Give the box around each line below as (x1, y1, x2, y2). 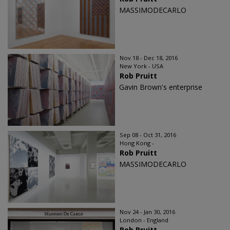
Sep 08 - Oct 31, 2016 (120, 131, 176, 139)
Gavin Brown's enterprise (119, 82, 202, 92)
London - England (120, 216, 168, 224)
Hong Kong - (120, 139, 154, 147)
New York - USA (120, 62, 163, 70)
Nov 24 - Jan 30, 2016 (120, 208, 175, 216)
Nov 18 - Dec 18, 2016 (120, 54, 178, 62)
